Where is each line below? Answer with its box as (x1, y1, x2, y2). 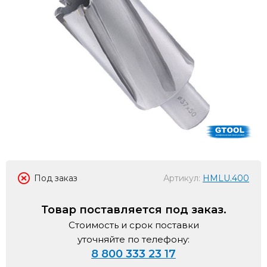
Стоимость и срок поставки (68, 219, 199, 231)
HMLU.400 (203, 173, 249, 184)
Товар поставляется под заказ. (41, 203, 226, 216)
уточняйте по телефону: (77, 234, 190, 245)
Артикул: (163, 173, 203, 184)
